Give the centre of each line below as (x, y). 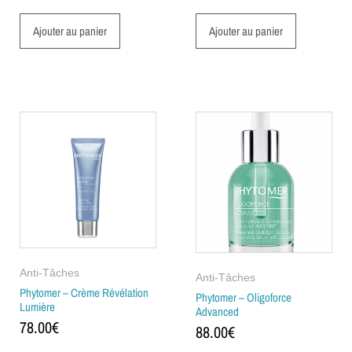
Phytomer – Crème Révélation (84, 292)
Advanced (217, 311)
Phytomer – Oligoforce (244, 297)
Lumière (37, 306)
